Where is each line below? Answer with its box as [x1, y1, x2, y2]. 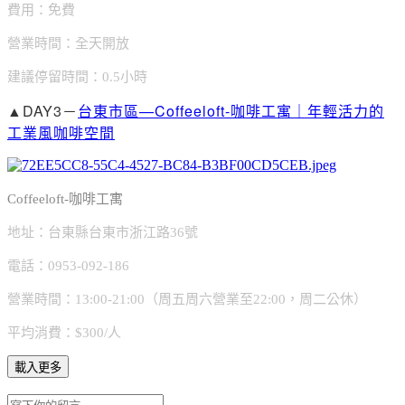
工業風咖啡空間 [7, 121, 115, 143]
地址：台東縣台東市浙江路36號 [7, 224, 198, 240]
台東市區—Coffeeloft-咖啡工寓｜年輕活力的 [78, 99, 384, 121]
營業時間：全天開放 [7, 35, 129, 51]
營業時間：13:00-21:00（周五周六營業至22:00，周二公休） [7, 291, 367, 306]
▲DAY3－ [7, 99, 78, 121]
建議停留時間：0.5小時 [7, 69, 147, 84]
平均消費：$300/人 [7, 325, 121, 340]
